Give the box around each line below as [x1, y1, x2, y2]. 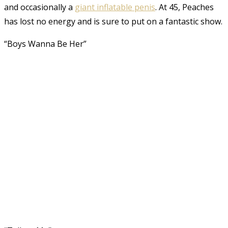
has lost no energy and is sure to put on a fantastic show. [4, 15, 222, 27]
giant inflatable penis [75, 1, 155, 13]
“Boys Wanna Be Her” [4, 38, 87, 49]
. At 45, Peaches [155, 1, 214, 13]
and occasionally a [4, 1, 75, 13]
